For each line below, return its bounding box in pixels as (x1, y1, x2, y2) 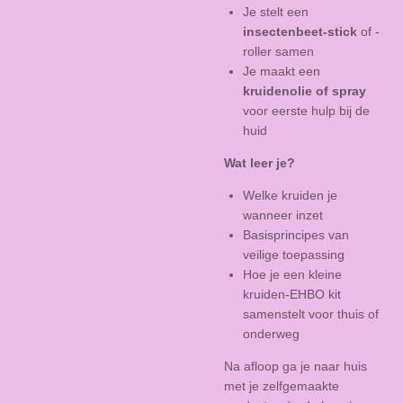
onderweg (243, 326, 300, 341)
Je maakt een (243, 63, 320, 78)
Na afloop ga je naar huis (224, 358, 367, 373)
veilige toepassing (243, 246, 345, 262)
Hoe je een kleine (243, 266, 342, 282)
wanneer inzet (243, 207, 323, 222)
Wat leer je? (224, 155, 295, 170)
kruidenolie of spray (243, 83, 366, 98)
